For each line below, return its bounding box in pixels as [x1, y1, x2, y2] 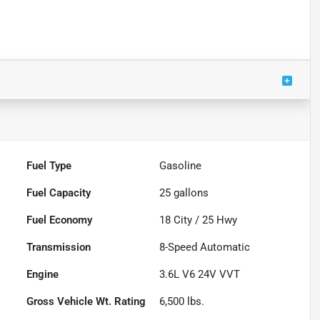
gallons [171, 186, 209, 200]
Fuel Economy [26, 214, 93, 227]
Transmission [26, 241, 91, 254]
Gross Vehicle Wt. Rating [26, 295, 146, 309]
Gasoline [159, 159, 202, 173]
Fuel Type [26, 159, 72, 173]
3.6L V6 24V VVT [159, 268, 241, 281]
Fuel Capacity [26, 186, 91, 200]
